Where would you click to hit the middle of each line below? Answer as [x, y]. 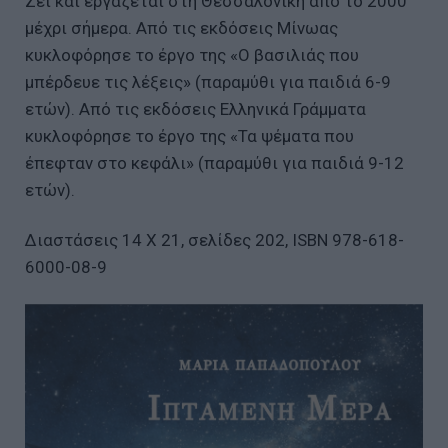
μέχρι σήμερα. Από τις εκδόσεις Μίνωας [181, 27]
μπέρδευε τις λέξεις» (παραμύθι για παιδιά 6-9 [208, 81]
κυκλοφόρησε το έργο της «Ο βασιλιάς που [192, 54]
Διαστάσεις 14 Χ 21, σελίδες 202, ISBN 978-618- [214, 239]
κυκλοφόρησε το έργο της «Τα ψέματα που [189, 135]
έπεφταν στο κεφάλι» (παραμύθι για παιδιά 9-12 [214, 162]
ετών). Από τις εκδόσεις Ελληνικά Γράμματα [195, 108]
